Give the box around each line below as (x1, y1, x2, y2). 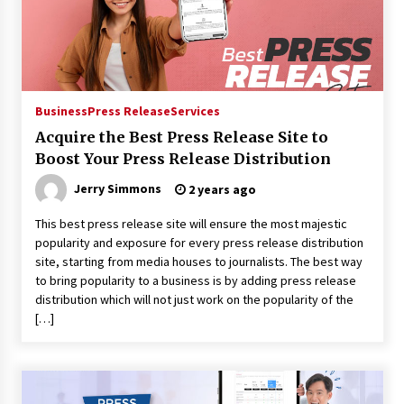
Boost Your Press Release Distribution (34, 150, 331, 168)
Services (170, 103, 220, 119)
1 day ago (133, 40, 192, 56)
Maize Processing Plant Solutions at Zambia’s (122, 6, 368, 19)
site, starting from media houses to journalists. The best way (34, 253, 363, 270)
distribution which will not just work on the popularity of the (34, 291, 353, 308)
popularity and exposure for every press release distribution (34, 234, 363, 251)
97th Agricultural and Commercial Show (122, 21, 342, 33)
